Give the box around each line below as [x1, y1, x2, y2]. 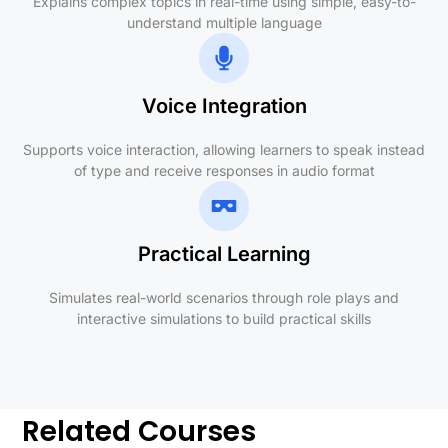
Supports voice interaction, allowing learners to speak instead [23, 140, 425, 158]
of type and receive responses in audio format [73, 161, 375, 179]
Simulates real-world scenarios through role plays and [49, 288, 399, 306]
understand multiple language [126, 13, 322, 31]
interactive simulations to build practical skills [77, 309, 371, 327]
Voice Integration [141, 93, 307, 118]
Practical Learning [137, 241, 311, 266]
